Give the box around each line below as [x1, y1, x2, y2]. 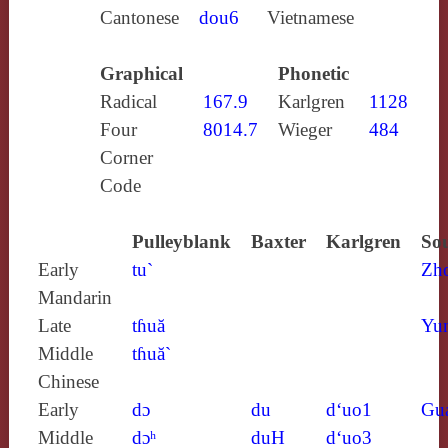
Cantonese [99, 6, 179, 28]
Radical [99, 90, 157, 112]
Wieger [277, 118, 332, 140]
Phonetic [277, 62, 349, 84]
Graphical [99, 62, 183, 84]
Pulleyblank [131, 230, 231, 252]
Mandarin [37, 286, 112, 308]
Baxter [250, 230, 306, 252]
